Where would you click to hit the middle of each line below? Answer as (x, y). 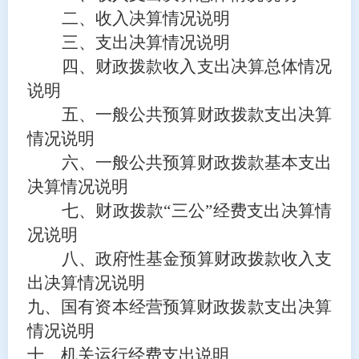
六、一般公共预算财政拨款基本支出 (197, 162)
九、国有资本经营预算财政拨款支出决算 (179, 307)
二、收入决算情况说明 (145, 18)
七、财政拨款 (113, 210)
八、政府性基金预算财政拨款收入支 (197, 258)
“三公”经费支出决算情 (248, 210)
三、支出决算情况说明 (145, 42)
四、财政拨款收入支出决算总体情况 (197, 66)
